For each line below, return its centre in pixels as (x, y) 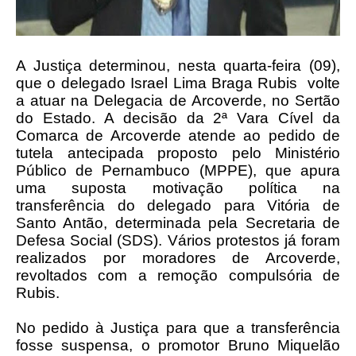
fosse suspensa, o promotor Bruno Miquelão (178, 345)
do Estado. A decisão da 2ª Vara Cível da (178, 118)
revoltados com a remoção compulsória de (178, 275)
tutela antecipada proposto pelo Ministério (178, 153)
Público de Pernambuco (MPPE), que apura (178, 170)
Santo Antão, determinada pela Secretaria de (178, 223)
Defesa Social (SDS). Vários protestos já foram (178, 240)
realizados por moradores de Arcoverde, (178, 258)
